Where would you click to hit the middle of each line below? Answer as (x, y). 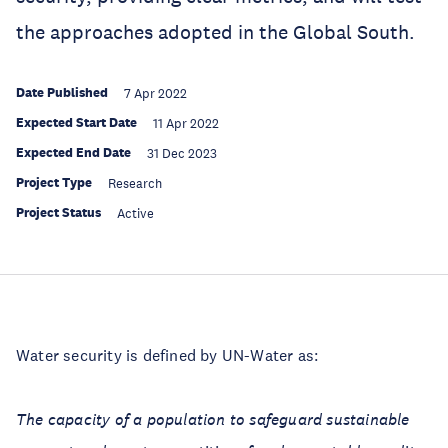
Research (135, 184)
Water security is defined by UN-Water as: (167, 355)
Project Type (54, 182)
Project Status (58, 212)
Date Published (62, 92)
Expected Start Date (76, 122)
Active (135, 214)
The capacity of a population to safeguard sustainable (213, 419)
